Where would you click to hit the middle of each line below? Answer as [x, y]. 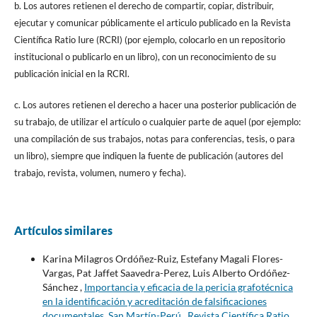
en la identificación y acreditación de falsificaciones [154, 301]
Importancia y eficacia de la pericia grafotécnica [188, 287]
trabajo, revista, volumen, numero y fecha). [100, 173]
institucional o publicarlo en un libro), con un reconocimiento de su [145, 57]
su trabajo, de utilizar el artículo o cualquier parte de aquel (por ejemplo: [157, 122]
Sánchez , [63, 287]
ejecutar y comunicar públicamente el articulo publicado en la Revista [152, 23]
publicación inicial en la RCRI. [71, 74]
